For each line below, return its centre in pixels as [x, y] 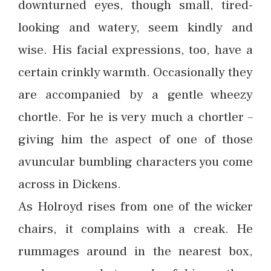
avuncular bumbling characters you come [135, 162]
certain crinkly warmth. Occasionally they [135, 72]
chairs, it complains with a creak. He [135, 229]
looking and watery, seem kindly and [135, 27]
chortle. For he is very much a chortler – [135, 117]
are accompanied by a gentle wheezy [135, 94]
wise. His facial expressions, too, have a [135, 50]
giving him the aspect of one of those [135, 139]
